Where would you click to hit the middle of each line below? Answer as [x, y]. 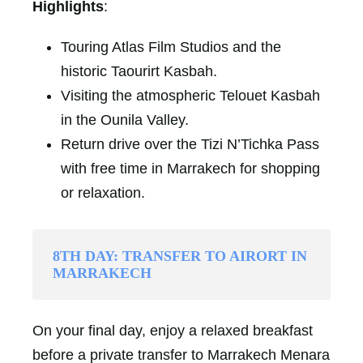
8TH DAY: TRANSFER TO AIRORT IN [180, 256]
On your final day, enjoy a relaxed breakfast [173, 330]
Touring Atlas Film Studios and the [171, 47]
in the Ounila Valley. [125, 120]
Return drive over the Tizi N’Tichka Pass [190, 144]
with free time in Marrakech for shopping [190, 168]
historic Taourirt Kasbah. [139, 71]
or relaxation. [103, 192]
